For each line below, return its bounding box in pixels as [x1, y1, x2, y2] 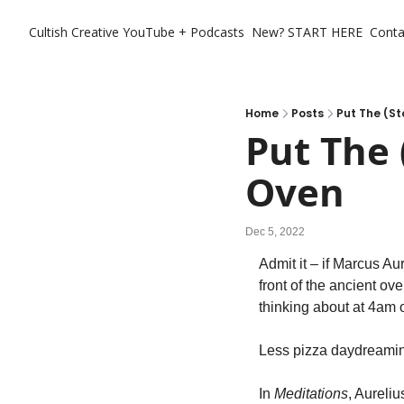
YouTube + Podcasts [123, 23, 244, 41]
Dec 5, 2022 [245, 225, 305, 238]
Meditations [274, 386, 348, 401]
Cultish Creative [29, 23, 119, 41]
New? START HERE [252, 23, 363, 41]
